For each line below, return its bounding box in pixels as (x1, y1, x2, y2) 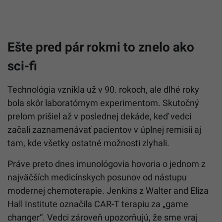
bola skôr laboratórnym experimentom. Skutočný (7, 97, 199, 108)
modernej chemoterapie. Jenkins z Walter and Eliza (7, 185, 209, 196)
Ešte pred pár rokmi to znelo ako (7, 39, 194, 55)
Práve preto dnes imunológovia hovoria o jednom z (7, 158, 206, 169)
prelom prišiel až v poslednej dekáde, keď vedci (7, 111, 191, 121)
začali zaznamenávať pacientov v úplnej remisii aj (7, 124, 201, 135)
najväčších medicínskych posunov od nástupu (7, 171, 187, 182)
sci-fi (7, 58, 37, 73)
